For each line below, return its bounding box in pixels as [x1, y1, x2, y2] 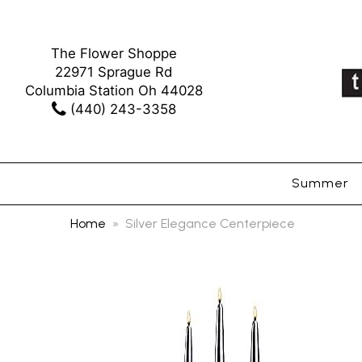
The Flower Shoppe [50, 44, 177, 61]
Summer [292, 175, 349, 192]
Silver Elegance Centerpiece [125, 216, 295, 232]
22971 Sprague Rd [55, 63, 172, 80]
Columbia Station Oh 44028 [24, 82, 203, 99]
